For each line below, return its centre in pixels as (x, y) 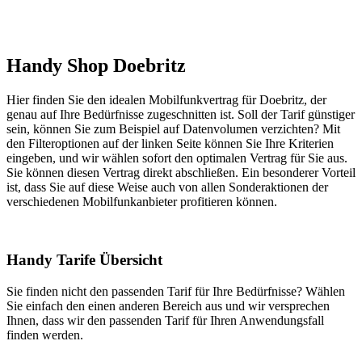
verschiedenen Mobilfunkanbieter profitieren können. (142, 201)
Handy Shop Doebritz (96, 65)
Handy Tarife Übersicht (84, 260)
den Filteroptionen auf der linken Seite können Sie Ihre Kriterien (170, 143)
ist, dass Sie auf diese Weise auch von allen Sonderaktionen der (167, 187)
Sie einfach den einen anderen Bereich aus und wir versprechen (168, 306)
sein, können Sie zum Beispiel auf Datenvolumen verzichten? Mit (173, 128)
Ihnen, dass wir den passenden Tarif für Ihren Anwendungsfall (165, 321)
